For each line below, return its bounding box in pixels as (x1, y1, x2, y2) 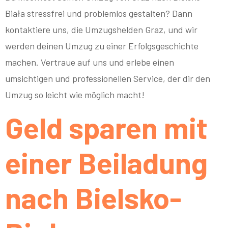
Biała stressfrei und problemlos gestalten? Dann (5, 7, 192, 19)
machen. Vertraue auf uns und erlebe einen (5, 56, 174, 68)
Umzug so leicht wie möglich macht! (5, 89, 145, 100)
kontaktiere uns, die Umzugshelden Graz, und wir (5, 23, 197, 35)
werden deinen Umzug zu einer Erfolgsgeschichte (5, 40, 198, 51)
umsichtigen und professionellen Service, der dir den (5, 72, 210, 84)
